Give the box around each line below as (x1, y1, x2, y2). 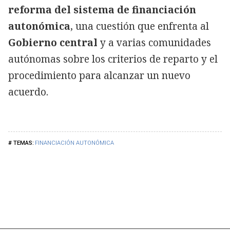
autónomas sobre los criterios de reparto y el (8, 52, 218, 66)
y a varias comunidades (98, 35, 211, 49)
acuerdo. (8, 85, 48, 99)
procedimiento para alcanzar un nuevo (8, 68, 190, 82)
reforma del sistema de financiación (8, 3, 196, 16)
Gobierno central (8, 35, 98, 49)
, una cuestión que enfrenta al (70, 19, 209, 33)
